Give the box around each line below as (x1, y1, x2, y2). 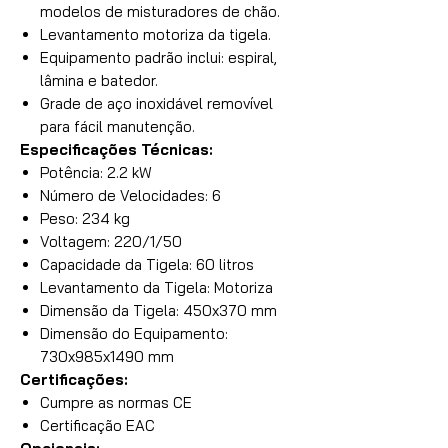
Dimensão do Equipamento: (40, 324, 228, 343)
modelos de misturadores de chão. (40, 2, 280, 21)
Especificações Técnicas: (20, 140, 213, 159)
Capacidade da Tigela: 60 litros (40, 255, 254, 274)
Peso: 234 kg (40, 209, 130, 228)
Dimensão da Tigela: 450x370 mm (40, 301, 277, 320)
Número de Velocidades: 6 (40, 186, 221, 205)
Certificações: (20, 370, 128, 389)
